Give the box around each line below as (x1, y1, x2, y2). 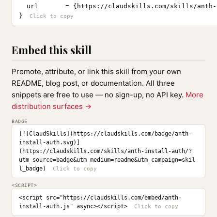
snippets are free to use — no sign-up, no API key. (12, 90, 186, 99)
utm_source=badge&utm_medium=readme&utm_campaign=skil (19, 156, 195, 163)
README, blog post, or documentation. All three (12, 78, 175, 88)
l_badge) (19, 165, 46, 172)
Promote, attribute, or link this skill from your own (12, 67, 181, 76)
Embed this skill (12, 43, 92, 57)
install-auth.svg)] (19, 139, 80, 146)
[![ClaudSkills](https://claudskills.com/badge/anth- (19, 130, 192, 137)
